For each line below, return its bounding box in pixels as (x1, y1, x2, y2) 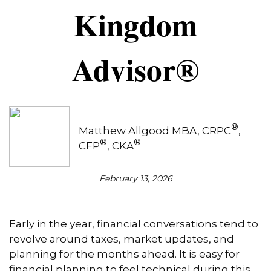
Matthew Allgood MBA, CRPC (79, 125, 231, 137)
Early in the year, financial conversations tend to (9, 218, 258, 230)
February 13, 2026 (99, 173, 172, 184)
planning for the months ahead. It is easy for (9, 248, 240, 261)
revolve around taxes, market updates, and (9, 233, 234, 246)
